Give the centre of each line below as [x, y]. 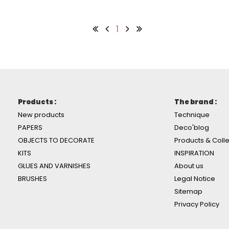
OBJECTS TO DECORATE [56, 141]
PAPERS [30, 128]
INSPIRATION [194, 153]
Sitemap [188, 192]
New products [41, 115]
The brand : [196, 102]
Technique [192, 115]
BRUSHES [32, 179]
